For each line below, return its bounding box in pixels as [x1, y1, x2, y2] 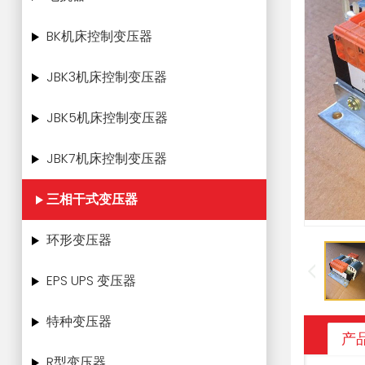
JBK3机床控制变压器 [46, 68, 167, 86]
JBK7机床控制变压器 [46, 149, 167, 168]
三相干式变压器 [46, 190, 138, 209]
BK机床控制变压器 [46, 27, 152, 46]
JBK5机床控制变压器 [46, 108, 168, 127]
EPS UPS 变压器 [46, 271, 136, 290]
